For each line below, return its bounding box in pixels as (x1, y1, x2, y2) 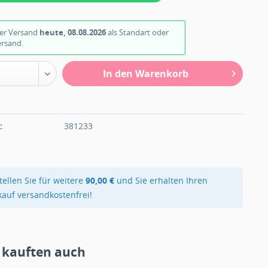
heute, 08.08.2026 (39, 27, 106, 38)
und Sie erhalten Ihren (114, 175, 208, 186)
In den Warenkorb (102, 67, 188, 80)
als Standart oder (106, 27, 169, 38)
